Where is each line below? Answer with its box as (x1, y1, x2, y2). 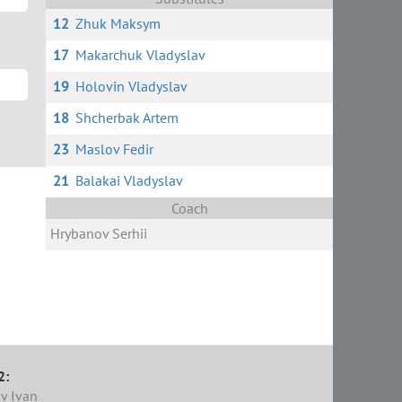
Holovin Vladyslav (74, 77, 188, 95)
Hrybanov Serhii (50, 224, 147, 242)
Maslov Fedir (74, 140, 153, 158)
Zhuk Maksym (74, 14, 161, 32)
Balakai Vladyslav (74, 171, 183, 189)
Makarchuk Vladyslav (74, 46, 205, 64)
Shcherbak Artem (74, 109, 179, 127)
